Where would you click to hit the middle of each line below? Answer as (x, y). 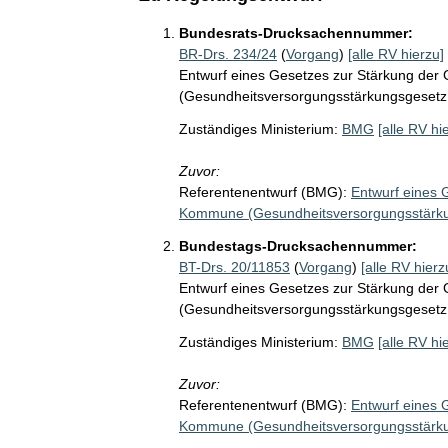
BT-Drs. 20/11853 (234, 267)
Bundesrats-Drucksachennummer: (295, 33)
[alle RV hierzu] (395, 54)
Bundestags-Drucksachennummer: (297, 246)
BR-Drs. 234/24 (227, 54)
